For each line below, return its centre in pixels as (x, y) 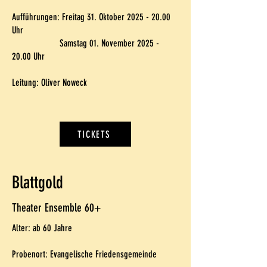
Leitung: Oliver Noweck (49, 83)
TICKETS (94, 134)
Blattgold (38, 182)
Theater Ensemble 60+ (56, 208)
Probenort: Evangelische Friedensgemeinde (84, 254)
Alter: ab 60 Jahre (42, 228)
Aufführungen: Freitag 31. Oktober (69, 17)
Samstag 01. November (74, 43)
